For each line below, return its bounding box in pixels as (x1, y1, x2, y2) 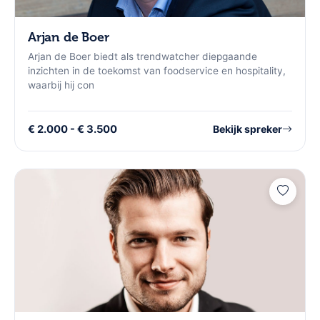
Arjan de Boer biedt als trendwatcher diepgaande (28, 50, 257, 62)
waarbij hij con (28, 79, 94, 91)
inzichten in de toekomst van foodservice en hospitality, (28, 64, 286, 76)
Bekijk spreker (213, 123, 282, 136)
